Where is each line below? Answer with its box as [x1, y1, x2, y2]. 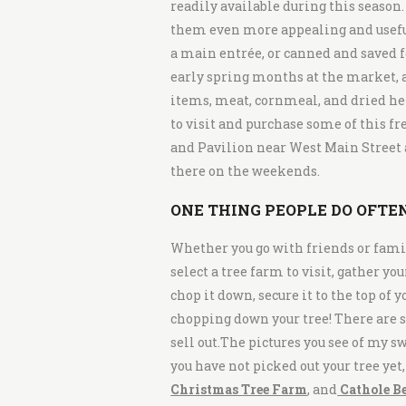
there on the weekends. [170, 162, 321, 180]
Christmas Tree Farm [170, 381, 308, 398]
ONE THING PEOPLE [170, 199, 332, 219]
